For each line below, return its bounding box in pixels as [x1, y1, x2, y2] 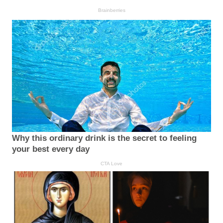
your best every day [12, 144, 90, 154]
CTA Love [101, 161, 122, 167]
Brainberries [98, 7, 125, 13]
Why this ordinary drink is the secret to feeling [12, 133, 197, 143]
